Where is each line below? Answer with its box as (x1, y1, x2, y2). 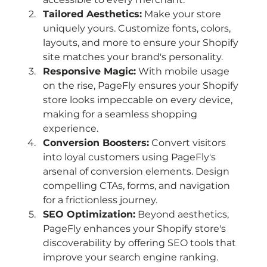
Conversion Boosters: (43, 136, 150, 148)
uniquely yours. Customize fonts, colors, (43, 22, 234, 34)
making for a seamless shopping (43, 108, 200, 120)
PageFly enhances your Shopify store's (43, 222, 229, 234)
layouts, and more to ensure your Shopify (43, 36, 241, 48)
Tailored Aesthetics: (43, 8, 142, 20)
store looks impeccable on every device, (43, 94, 235, 105)
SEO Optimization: (43, 208, 136, 220)
